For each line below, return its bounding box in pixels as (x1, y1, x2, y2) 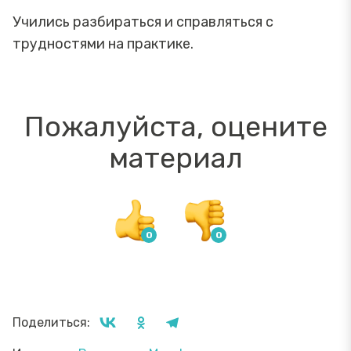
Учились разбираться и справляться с (13, 13, 273, 31)
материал (108, 140, 243, 175)
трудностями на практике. (13, 34, 194, 52)
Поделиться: (13, 314, 90, 330)
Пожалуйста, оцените (24, 109, 327, 143)
